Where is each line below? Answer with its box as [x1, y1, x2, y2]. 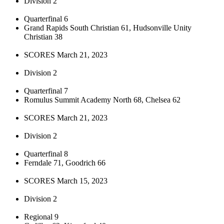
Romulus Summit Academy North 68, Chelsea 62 [24, 95, 180, 104]
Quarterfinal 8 [24, 149, 68, 158]
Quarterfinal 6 [24, 14, 68, 23]
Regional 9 [24, 212, 58, 221]
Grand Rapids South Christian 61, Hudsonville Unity [24, 23, 191, 32]
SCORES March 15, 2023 [24, 176, 107, 185]
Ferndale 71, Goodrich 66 [24, 158, 105, 167]
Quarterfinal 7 [24, 86, 68, 95]
